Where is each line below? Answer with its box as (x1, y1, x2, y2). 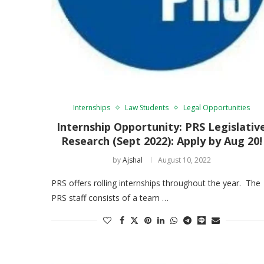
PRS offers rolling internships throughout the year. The (51, 177, 260, 189)
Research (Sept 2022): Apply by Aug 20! (61, 133, 262, 148)
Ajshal (122, 154, 143, 165)
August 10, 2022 (157, 154, 211, 165)
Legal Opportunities (183, 102, 250, 113)
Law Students (125, 102, 169, 113)
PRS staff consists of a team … (51, 192, 169, 203)
